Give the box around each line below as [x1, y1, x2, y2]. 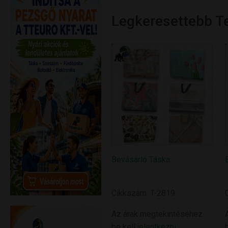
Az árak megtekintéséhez [111, 209, 203, 219]
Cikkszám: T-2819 [111, 188, 176, 198]
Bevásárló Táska [111, 154, 170, 164]
